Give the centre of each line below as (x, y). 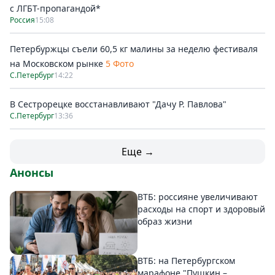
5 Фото (120, 64)
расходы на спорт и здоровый (201, 209)
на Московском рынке (56, 64)
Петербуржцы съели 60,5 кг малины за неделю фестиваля (134, 49)
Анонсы (32, 172)
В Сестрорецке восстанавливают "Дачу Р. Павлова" (118, 104)
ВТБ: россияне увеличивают (198, 197)
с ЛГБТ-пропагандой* (55, 8)
